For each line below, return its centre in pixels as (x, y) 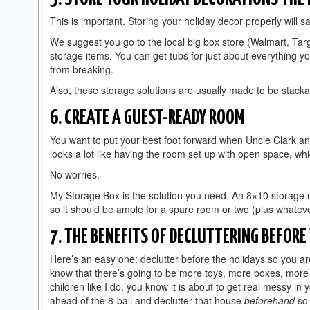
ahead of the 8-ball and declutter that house (147, 300)
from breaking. (83, 69)
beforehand (271, 300)
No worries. (76, 174)
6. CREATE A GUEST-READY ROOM (147, 118)
